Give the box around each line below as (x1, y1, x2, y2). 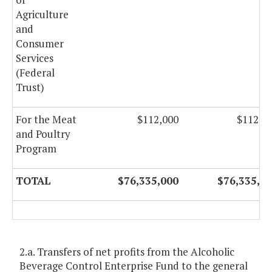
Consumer (16, 36, 64, 51)
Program (16, 141, 56, 156)
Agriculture (16, 7, 69, 22)
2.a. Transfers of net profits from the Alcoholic (19, 245, 234, 259)
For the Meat (16, 112, 76, 127)
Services (16, 51, 53, 66)
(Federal (16, 66, 55, 80)
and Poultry (16, 127, 70, 141)
